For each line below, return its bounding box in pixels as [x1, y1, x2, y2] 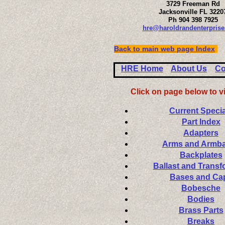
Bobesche [181, 184, 220, 192]
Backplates [179, 151, 222, 159]
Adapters [183, 129, 218, 137]
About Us [171, 64, 207, 73]
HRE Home [121, 64, 163, 73]
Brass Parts [178, 206, 223, 214]
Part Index [181, 118, 220, 126]
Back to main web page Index [114, 45, 215, 53]
